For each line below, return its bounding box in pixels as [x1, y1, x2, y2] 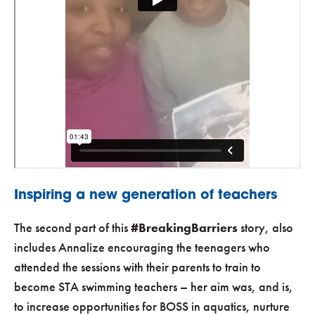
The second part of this [14, 219, 131, 236]
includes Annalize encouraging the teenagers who [14, 239, 270, 256]
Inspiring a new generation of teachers [14, 189, 277, 203]
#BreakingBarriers [131, 219, 238, 236]
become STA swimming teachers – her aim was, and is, [14, 278, 293, 295]
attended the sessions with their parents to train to [14, 259, 261, 276]
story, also [238, 219, 293, 236]
